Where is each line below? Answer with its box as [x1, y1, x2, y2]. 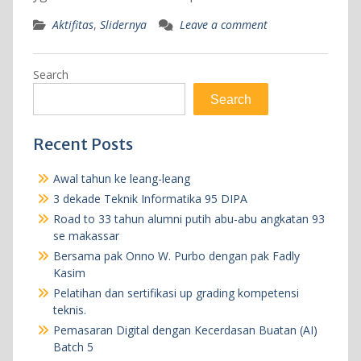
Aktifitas [52, 16, 93, 32]
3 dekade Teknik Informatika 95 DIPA [52, 190, 247, 206]
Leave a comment [179, 16, 268, 32]
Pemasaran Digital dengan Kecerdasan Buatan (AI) [52, 322, 317, 338]
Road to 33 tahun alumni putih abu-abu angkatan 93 [52, 210, 325, 226]
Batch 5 [52, 338, 93, 355]
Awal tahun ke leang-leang [52, 170, 190, 186]
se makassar [52, 227, 119, 243]
